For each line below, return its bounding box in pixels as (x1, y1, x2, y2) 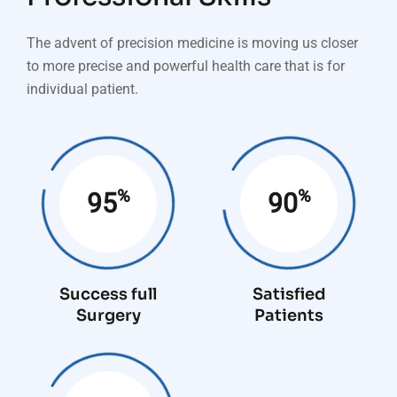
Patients (254, 306, 323, 325)
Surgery (75, 306, 141, 325)
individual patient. (27, 81, 138, 97)
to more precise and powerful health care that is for (27, 58, 345, 74)
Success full (59, 284, 157, 304)
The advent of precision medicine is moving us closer (27, 35, 358, 51)
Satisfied (252, 284, 326, 304)
